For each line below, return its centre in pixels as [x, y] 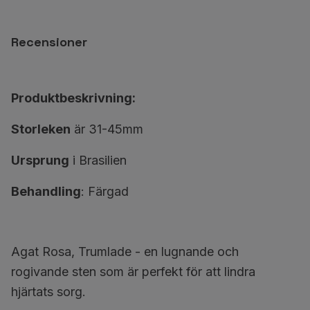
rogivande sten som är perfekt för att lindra [133, 272]
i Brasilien [100, 160]
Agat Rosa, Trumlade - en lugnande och [125, 252]
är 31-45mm [109, 129]
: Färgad [105, 191]
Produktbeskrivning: [73, 98]
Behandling [46, 191]
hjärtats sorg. [48, 292]
